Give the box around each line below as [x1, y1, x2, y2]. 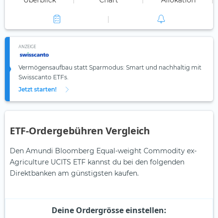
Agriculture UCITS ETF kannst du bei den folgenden [10, 158, 184, 167]
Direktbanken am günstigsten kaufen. [10, 169, 139, 178]
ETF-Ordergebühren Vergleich [10, 124, 150, 138]
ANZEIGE [18, 44, 36, 50]
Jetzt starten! [18, 86, 56, 93]
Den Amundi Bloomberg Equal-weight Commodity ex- [10, 146, 197, 156]
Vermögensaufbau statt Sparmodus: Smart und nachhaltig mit [18, 64, 201, 72]
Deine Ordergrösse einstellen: [52, 205, 166, 216]
